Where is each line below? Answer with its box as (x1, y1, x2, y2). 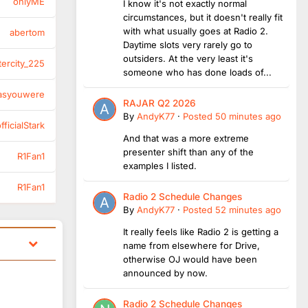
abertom (10, 26, 45, 38)
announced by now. (123, 267, 208, 278)
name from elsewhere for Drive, (123, 239, 260, 251)
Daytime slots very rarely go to (123, 38, 252, 50)
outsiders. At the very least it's (123, 52, 253, 64)
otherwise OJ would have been (123, 253, 257, 265)
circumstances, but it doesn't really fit (123, 11, 283, 23)
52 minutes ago (215, 203, 281, 215)
